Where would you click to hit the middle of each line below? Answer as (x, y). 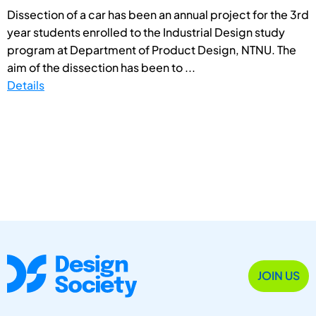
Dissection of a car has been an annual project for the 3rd (158, 14)
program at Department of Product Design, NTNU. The (152, 49)
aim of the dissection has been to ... (101, 67)
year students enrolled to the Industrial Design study (146, 32)
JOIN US (279, 276)
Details (26, 85)
